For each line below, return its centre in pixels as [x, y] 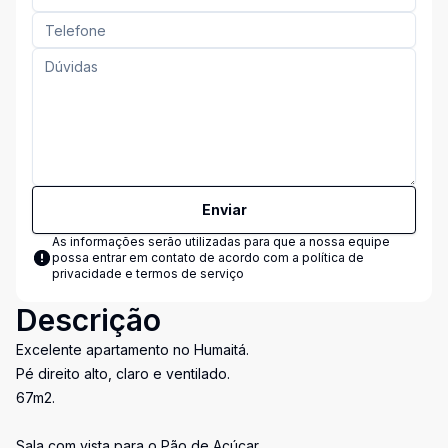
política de [333, 257]
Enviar [224, 209]
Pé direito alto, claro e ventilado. [123, 373]
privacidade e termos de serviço [148, 273]
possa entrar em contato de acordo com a [177, 257]
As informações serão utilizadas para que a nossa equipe [221, 241]
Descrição [88, 320]
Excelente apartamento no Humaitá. [132, 349]
